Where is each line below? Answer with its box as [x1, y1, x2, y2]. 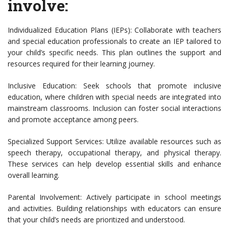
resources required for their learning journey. [8, 59, 155, 69]
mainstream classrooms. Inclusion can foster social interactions [8, 103, 221, 113]
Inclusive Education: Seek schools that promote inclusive [8, 81, 221, 91]
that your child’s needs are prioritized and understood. [8, 215, 185, 225]
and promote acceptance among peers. [8, 114, 139, 125]
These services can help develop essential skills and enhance [8, 159, 221, 169]
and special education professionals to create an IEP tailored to [8, 36, 221, 47]
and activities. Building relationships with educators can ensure [8, 203, 221, 214]
